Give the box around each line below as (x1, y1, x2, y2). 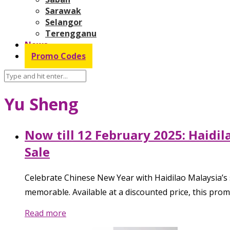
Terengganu (45, 27, 97, 39)
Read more (25, 207, 66, 219)
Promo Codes (31, 50, 86, 62)
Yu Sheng (4, 93, 78, 116)
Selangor (45, 16, 82, 28)
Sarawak (45, 5, 81, 16)
